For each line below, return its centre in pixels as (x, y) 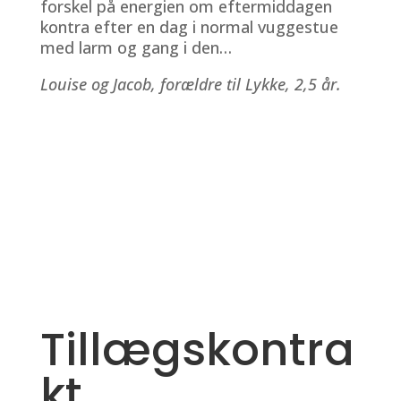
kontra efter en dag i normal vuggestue (189, 26)
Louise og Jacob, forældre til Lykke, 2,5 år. (190, 84)
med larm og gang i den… (136, 47)
